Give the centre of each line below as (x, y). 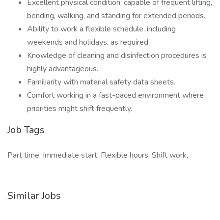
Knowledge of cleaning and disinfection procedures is (117, 55)
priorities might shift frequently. (80, 109)
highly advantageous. (63, 69)
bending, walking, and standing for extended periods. (116, 16)
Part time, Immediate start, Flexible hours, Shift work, (98, 155)
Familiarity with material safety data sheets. (101, 82)
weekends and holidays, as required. (88, 42)
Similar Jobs (34, 196)
